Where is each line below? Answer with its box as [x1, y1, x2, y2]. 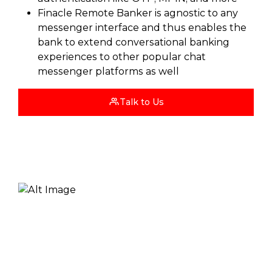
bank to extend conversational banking [38, 36, 229, 48]
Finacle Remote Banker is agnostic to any [38, 7, 238, 19]
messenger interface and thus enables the [38, 22, 246, 33]
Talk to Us [119, 97, 164, 107]
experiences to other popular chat [38, 51, 206, 63]
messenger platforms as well [38, 66, 179, 77]
